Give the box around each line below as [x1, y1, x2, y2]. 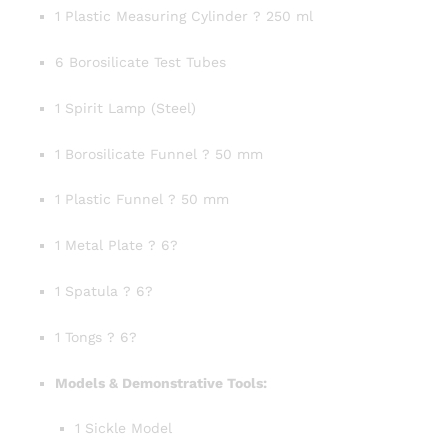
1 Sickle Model [75, 420, 172, 437]
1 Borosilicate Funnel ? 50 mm [55, 145, 263, 162]
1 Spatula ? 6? [55, 283, 153, 300]
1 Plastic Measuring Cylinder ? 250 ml [55, 8, 313, 25]
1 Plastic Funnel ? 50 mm [55, 191, 229, 208]
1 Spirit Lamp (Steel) [55, 99, 196, 116]
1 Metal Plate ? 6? [55, 237, 178, 254]
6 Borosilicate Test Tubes [55, 54, 226, 71]
